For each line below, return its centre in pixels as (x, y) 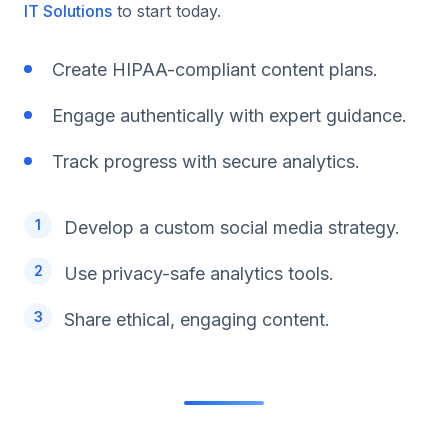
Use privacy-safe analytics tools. (199, 273)
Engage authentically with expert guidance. (229, 115)
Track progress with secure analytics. (206, 161)
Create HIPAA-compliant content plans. (215, 69)
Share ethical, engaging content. (197, 319)
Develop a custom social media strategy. (232, 227)
